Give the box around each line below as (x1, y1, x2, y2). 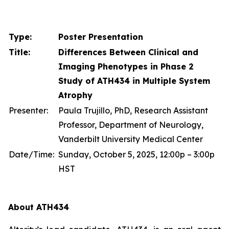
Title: (9, 47, 30, 57)
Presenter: (9, 105, 48, 116)
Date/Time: (9, 149, 54, 159)
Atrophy (58, 90, 93, 100)
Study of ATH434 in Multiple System (58, 76, 210, 86)
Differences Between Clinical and (58, 47, 198, 57)
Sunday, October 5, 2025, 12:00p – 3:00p (58, 149, 215, 159)
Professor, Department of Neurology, (58, 120, 203, 130)
